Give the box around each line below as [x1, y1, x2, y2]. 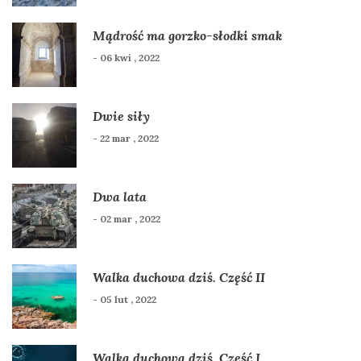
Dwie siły [93, 107, 150, 124]
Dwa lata [93, 188, 147, 205]
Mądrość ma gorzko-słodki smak [93, 27, 282, 44]
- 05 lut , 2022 [93, 293, 156, 305]
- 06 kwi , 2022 [93, 51, 160, 64]
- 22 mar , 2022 [93, 131, 159, 144]
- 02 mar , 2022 [93, 212, 160, 225]
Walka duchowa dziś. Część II [93, 268, 265, 285]
